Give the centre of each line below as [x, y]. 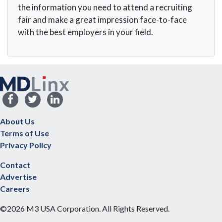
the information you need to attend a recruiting [105, 7]
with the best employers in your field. [85, 32]
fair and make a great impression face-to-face [102, 20]
